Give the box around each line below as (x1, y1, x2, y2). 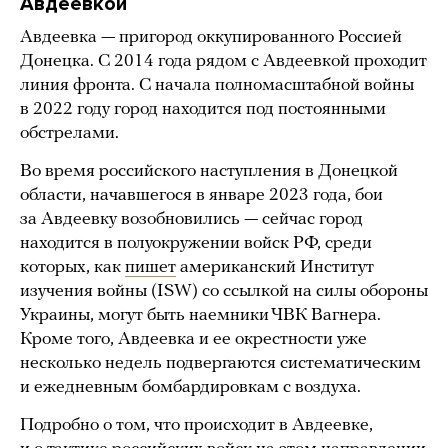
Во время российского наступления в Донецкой (20, 162, 398, 182)
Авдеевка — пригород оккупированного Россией (20, 28, 402, 48)
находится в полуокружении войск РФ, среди (20, 234, 372, 254)
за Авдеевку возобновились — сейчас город (20, 210, 363, 230)
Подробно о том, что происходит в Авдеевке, (20, 416, 373, 436)
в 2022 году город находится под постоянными (20, 100, 386, 120)
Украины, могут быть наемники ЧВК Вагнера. (20, 306, 381, 326)
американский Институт (176, 258, 374, 278)
